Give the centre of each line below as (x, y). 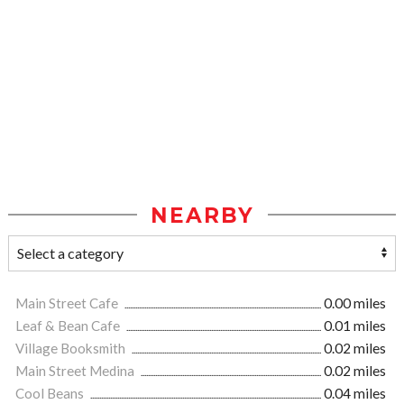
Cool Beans (51, 393)
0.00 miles (355, 303)
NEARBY (202, 215)
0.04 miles (355, 393)
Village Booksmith (72, 348)
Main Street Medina (76, 370)
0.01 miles (355, 325)
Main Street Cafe (68, 303)
